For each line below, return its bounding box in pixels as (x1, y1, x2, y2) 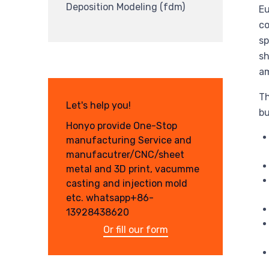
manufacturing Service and (66, 134, 192, 146)
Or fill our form (103, 223, 168, 235)
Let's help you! (66, 100, 131, 112)
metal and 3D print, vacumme (66, 163, 199, 175)
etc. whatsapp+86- (66, 192, 154, 204)
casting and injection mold (66, 177, 187, 189)
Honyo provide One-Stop (66, 119, 177, 131)
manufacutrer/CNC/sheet (66, 148, 184, 160)
